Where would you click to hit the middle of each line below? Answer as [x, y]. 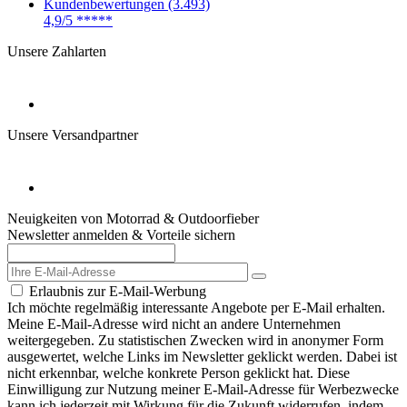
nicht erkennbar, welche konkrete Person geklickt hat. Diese [179, 372]
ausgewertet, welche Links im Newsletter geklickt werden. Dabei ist [202, 356]
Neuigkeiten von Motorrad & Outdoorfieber [133, 218]
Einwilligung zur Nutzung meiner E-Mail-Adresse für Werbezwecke [203, 389]
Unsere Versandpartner [73, 134]
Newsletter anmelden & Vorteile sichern [121, 234]
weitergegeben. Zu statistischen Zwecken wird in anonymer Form [195, 340]
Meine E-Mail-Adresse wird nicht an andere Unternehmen [174, 323]
